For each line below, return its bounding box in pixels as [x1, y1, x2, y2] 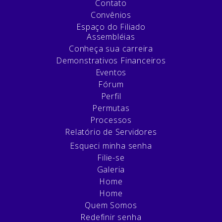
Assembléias [87, 31, 135, 42]
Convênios [90, 9, 132, 20]
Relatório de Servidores [65, 126, 157, 137]
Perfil [101, 90, 121, 102]
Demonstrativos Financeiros [56, 55, 166, 66]
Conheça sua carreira [68, 43, 153, 54]
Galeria [97, 164, 125, 175]
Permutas [92, 102, 130, 113]
